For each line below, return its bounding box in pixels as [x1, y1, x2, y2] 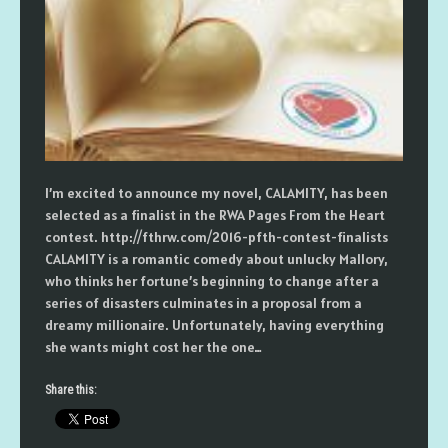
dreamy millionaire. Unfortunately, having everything [45, 316, 384, 334]
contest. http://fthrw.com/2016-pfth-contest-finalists [45, 228, 388, 246]
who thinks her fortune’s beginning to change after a [45, 272, 379, 290]
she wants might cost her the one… [45, 338, 262, 356]
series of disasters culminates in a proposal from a [45, 294, 362, 312]
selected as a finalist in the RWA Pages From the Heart [45, 206, 385, 224]
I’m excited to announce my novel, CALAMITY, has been [45, 184, 388, 202]
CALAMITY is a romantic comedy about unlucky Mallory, [45, 250, 388, 268]
